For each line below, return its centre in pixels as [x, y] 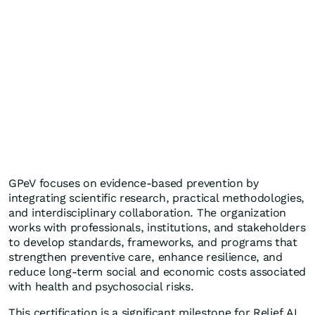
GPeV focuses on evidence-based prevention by [134, 183]
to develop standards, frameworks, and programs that [153, 242]
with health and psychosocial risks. [101, 287]
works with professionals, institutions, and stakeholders [157, 227]
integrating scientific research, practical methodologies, [156, 198]
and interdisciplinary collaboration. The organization [148, 213]
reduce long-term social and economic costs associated [157, 272]
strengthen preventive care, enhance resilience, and [146, 257]
